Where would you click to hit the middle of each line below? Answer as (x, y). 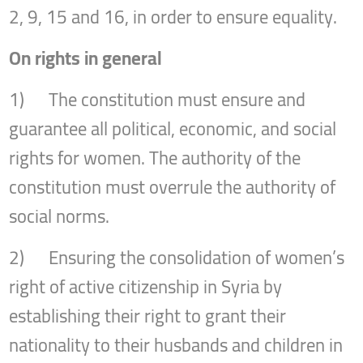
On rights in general (86, 58)
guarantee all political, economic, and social (173, 128)
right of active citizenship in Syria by (146, 286)
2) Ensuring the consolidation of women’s (177, 257)
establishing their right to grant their (148, 316)
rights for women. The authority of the (155, 158)
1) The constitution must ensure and (158, 99)
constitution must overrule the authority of (173, 187)
